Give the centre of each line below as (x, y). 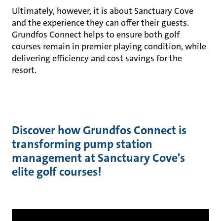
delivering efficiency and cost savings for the (97, 58)
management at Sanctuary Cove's (98, 158)
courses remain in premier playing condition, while (109, 47)
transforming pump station (82, 144)
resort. (25, 70)
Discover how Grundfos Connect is (99, 130)
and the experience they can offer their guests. (100, 23)
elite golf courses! (57, 172)
